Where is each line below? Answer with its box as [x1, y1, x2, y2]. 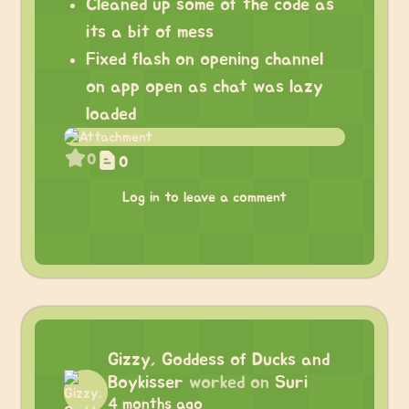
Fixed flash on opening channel [86, 50, 323, 68]
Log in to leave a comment [122, 190, 287, 204]
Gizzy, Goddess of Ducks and [108, 351, 330, 369]
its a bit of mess [86, 23, 214, 41]
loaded [86, 105, 136, 123]
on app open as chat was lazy [86, 78, 323, 96]
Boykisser [108, 373, 184, 392]
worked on [189, 373, 269, 392]
